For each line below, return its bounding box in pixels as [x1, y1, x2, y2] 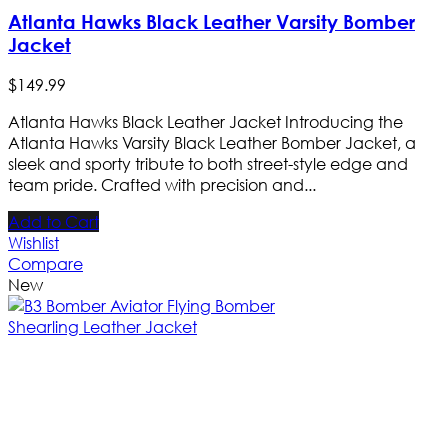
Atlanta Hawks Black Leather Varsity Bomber [8, 9, 415, 33]
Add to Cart [8, 211, 99, 233]
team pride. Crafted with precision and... [8, 174, 316, 196]
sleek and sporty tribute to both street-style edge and [8, 153, 408, 175]
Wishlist [8, 232, 59, 254]
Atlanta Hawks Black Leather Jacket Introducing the [8, 111, 403, 133]
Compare [8, 253, 83, 275]
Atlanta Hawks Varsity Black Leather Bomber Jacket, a [8, 132, 416, 154]
